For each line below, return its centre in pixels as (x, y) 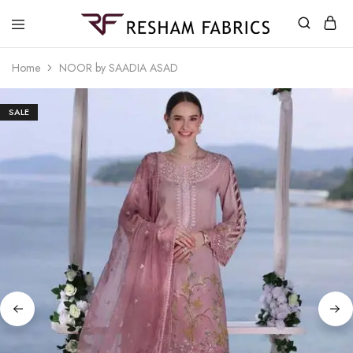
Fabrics (74, 55)
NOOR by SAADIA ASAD (119, 68)
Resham (76, 42)
